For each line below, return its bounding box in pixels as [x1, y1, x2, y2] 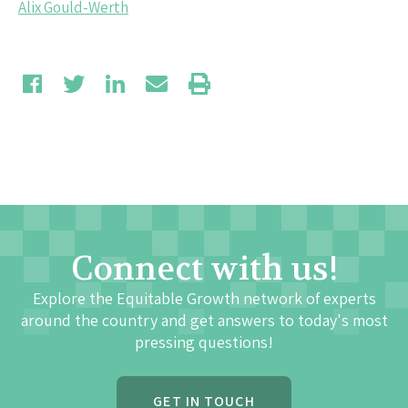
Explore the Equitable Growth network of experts [32, 287, 376, 309]
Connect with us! [70, 247, 338, 290]
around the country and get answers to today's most [20, 309, 388, 331]
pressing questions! [135, 331, 273, 352]
